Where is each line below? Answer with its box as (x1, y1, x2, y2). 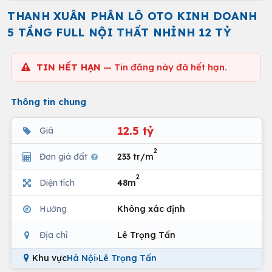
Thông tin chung (11, 96, 86, 107)
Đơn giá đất (39, 151, 90, 162)
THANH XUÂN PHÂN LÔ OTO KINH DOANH (7, 9, 257, 23)
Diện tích (39, 177, 75, 188)
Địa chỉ (39, 229, 67, 240)
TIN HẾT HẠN (36, 61, 101, 73)
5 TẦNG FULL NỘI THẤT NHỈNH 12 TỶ (7, 25, 231, 39)
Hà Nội (67, 253, 96, 263)
